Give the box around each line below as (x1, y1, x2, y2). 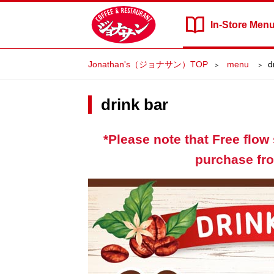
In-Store (210, 20, 250, 30)
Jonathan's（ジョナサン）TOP (88, 59, 208, 69)
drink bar (101, 95, 168, 114)
